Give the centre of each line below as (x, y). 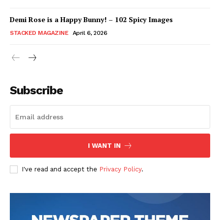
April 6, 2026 (90, 33)
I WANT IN (104, 146)
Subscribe (36, 91)
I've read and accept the (60, 169)
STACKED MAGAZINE (39, 33)
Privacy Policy (120, 169)
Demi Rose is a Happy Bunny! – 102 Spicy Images (91, 20)
